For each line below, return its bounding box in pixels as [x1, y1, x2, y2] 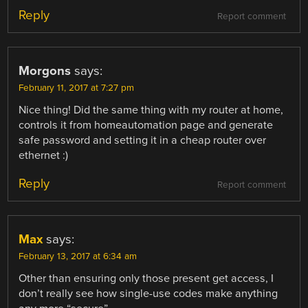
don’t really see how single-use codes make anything [19, 286, 278, 300]
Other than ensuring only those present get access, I [19, 271, 274, 285]
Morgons [19, 63, 71, 78]
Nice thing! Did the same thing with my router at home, [19, 102, 284, 117]
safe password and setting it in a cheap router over [19, 133, 267, 147]
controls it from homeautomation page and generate [19, 118, 274, 132]
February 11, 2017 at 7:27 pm [19, 82, 135, 93]
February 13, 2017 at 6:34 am [19, 250, 137, 262]
